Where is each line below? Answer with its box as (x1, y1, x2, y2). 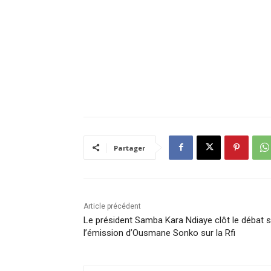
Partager (114, 143, 145, 152)
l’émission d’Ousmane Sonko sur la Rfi (83, 227, 235, 238)
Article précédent (83, 201, 141, 211)
